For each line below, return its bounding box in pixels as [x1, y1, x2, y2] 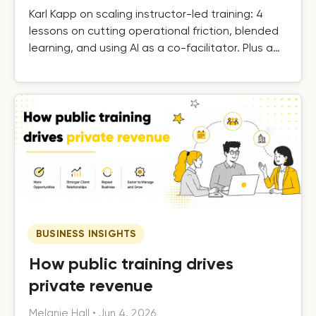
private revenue [29, 274, 153, 296]
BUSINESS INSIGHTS [36, 227, 137, 240]
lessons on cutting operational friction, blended [29, 24, 279, 38]
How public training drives [29, 253, 233, 274]
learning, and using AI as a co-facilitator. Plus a [29, 41, 273, 55]
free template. [29, 58, 105, 72]
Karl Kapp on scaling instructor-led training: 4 [29, 7, 263, 21]
